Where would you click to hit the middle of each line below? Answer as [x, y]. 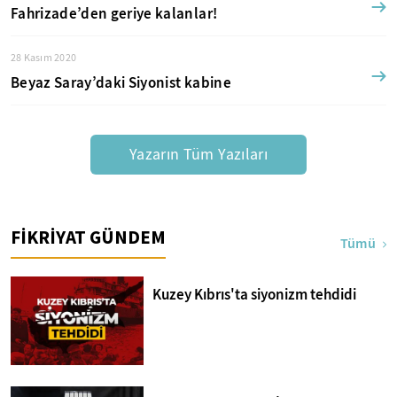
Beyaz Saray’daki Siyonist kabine [121, 83]
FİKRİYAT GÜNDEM [88, 237]
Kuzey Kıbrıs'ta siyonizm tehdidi [254, 295]
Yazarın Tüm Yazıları [198, 154]
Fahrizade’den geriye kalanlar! [114, 14]
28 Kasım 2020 [44, 58]
